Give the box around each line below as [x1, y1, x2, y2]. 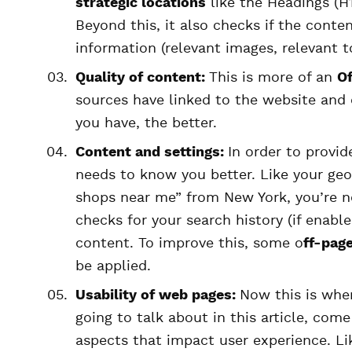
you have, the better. [75, 116, 217, 130]
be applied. [75, 259, 151, 273]
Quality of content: [75, 71, 209, 85]
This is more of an [209, 71, 337, 85]
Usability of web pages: [75, 288, 240, 302]
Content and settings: [75, 145, 228, 159]
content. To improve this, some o [75, 236, 303, 251]
